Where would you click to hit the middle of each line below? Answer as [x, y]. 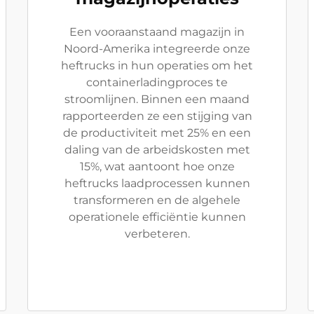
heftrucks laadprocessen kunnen [157, 183]
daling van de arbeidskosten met [157, 149]
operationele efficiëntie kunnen [157, 217]
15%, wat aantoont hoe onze [157, 166]
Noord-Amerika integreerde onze [157, 48]
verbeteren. [157, 233]
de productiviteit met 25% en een [157, 132]
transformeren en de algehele [157, 200]
